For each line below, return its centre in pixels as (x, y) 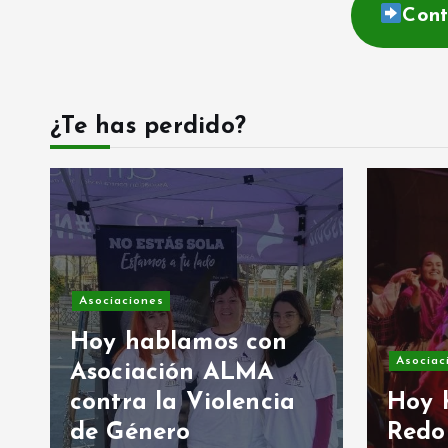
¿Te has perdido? (148, 126)
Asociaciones (121, 300)
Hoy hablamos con (179, 342)
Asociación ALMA (172, 372)
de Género (130, 432)
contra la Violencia (183, 402)
